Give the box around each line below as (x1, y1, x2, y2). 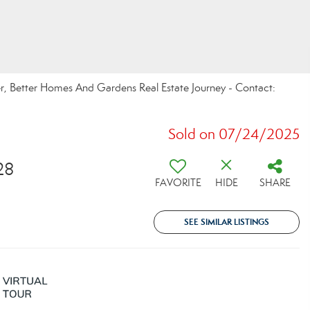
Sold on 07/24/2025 (168, 125, 300, 143)
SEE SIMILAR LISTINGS (184, 217, 269, 227)
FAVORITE (154, 176, 201, 189)
